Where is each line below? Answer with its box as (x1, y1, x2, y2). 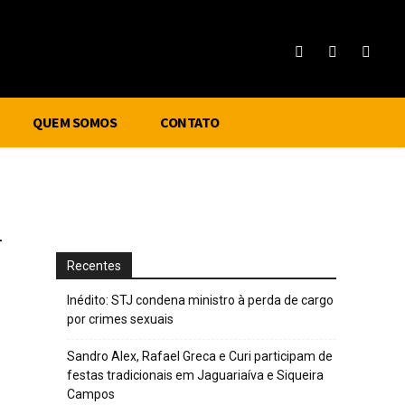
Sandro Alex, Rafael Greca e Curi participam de (67, 349, 333, 363)
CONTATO (160, 113, 220, 131)
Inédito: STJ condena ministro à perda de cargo (67, 293, 334, 307)
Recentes (67, 259, 121, 273)
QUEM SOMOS (33, 113, 117, 131)
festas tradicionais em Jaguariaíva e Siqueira (67, 368, 324, 382)
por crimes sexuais (67, 312, 174, 326)
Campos (67, 387, 115, 401)
